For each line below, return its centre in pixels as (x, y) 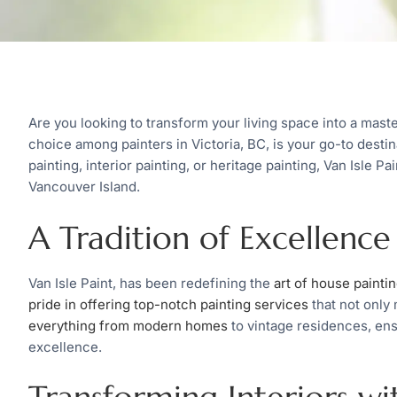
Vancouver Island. (84, 187)
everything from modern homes (128, 325)
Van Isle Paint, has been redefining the (151, 283)
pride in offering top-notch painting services (168, 304)
